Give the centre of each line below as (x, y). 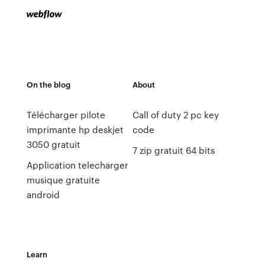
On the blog (48, 84)
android (43, 195)
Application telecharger (77, 165)
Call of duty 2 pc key (175, 115)
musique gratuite (63, 180)
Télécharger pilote (66, 115)
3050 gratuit (53, 144)
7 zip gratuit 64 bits (173, 150)
